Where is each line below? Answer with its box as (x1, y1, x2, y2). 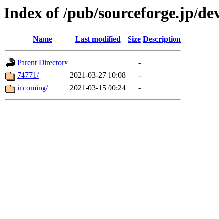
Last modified (75, 35, 121, 44)
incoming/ (17, 84, 48, 92)
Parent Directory (17, 58, 68, 67)
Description (143, 35, 181, 44)
